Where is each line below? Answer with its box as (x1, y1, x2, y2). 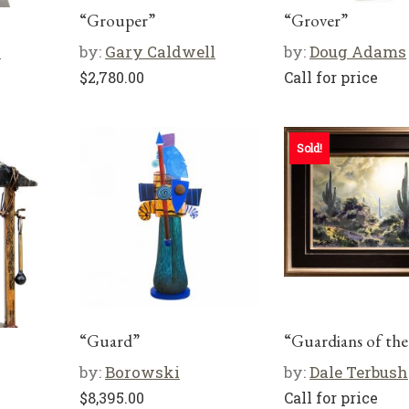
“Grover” (284, 9, 348, 32)
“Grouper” (79, 9, 155, 32)
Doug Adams (309, 41, 406, 62)
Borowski (105, 362, 180, 383)
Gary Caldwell (105, 41, 215, 62)
